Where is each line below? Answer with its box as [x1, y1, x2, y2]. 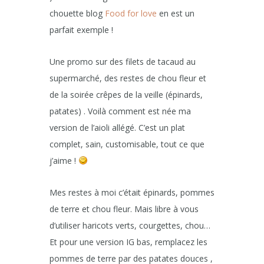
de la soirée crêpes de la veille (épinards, [49, 88, 203, 100]
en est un [159, 7, 194, 19]
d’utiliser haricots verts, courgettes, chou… [49, 219, 210, 231]
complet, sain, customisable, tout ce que [49, 138, 204, 150]
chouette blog [49, 7, 103, 19]
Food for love [103, 7, 159, 19]
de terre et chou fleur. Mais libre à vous [49, 203, 199, 214]
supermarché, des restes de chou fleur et [49, 72, 206, 84]
